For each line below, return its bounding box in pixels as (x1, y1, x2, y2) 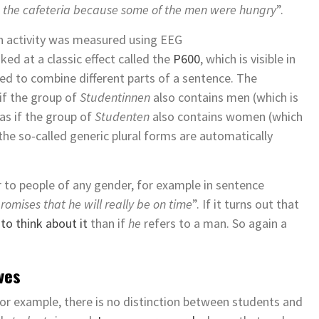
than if (88, 215, 128, 232)
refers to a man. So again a (141, 215, 287, 232)
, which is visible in (200, 51, 296, 68)
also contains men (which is (150, 89, 298, 106)
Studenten (95, 108, 150, 125)
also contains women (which (150, 108, 303, 125)
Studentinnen (80, 89, 150, 106)
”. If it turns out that (192, 196, 299, 213)
